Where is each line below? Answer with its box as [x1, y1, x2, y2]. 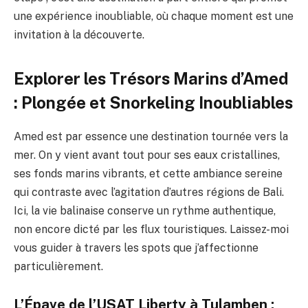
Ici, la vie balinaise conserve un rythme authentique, [14, 203, 276, 217]
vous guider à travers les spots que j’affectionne [14, 241, 258, 254]
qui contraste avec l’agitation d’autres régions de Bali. [14, 185, 284, 199]
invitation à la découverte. [14, 28, 144, 42]
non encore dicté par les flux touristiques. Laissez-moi [14, 222, 289, 236]
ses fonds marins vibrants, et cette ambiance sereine [14, 166, 283, 180]
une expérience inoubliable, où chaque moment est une [14, 10, 294, 23]
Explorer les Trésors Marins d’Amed [14, 68, 288, 88]
